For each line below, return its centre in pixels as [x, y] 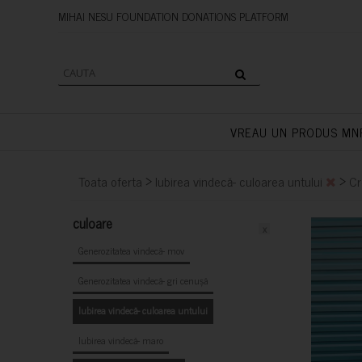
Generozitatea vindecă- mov [131, 250]
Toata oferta [110, 181]
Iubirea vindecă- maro [121, 340]
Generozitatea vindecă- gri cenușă [143, 280]
